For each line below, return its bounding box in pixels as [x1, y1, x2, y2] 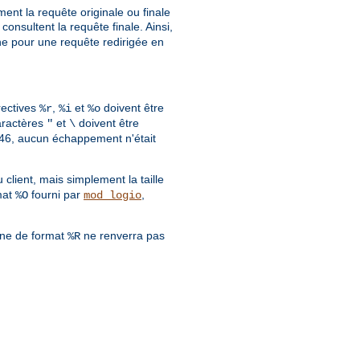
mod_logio [84, 189, 141, 202]
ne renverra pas [80, 229, 165, 243]
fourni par [28, 188, 84, 202]
